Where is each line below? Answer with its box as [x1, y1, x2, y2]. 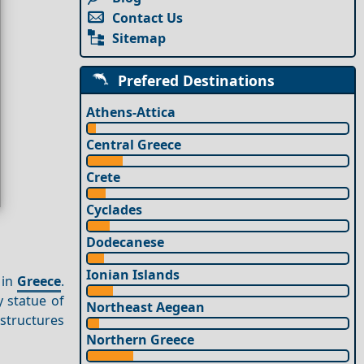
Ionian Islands [86, 265, 180, 284]
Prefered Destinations [109, 70, 275, 90]
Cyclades [86, 200, 143, 219]
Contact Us [112, 9, 184, 28]
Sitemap [112, 29, 167, 48]
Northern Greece [86, 330, 195, 349]
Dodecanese [86, 232, 165, 251]
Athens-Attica [86, 102, 176, 121]
